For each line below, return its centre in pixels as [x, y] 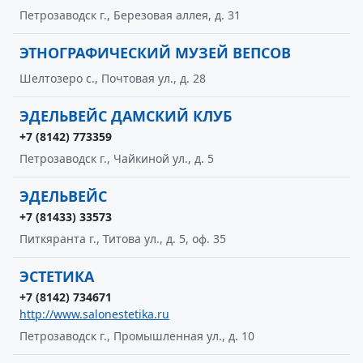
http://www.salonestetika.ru [94, 314]
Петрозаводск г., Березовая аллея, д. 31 [130, 15]
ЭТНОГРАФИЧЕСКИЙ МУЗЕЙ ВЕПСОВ [155, 53]
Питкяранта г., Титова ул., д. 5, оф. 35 [123, 239]
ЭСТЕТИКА [57, 276]
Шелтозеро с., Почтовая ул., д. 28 [113, 78]
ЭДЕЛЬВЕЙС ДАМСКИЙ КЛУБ [126, 116]
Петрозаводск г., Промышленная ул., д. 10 [137, 336]
